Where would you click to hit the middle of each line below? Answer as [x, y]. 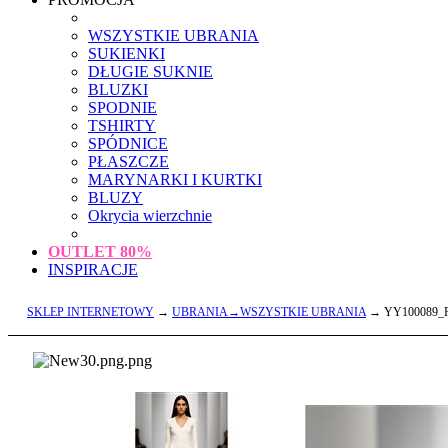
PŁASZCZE [128, 161]
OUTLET [84, 251]
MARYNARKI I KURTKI [175, 179]
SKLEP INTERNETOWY [90, 312]
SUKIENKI [126, 53]
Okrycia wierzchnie [150, 215]
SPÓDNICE [128, 143]
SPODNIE [122, 107]
